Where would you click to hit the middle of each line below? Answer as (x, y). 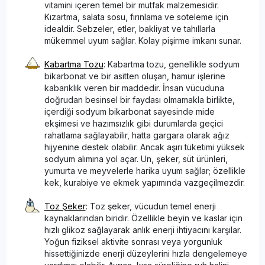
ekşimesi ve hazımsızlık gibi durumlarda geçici (133, 123)
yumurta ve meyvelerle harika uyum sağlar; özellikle (145, 170)
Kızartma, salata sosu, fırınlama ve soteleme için (136, 17)
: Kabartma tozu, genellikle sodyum (171, 64)
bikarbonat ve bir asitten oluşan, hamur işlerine (135, 76)
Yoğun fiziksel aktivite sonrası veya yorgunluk (133, 241)
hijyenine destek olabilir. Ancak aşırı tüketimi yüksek (144, 147)
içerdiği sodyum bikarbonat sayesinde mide (129, 111)
